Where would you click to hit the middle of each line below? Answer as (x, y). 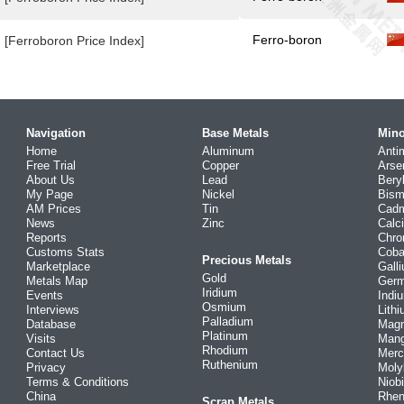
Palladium (228, 321)
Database (51, 324)
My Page (50, 194)
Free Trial (51, 165)
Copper (220, 165)
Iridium (220, 293)
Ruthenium (230, 365)
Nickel (218, 194)
